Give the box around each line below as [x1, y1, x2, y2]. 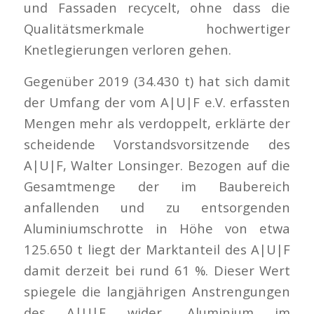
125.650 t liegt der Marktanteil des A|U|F [23, 240, 291, 259]
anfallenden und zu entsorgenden [23, 198, 291, 217]
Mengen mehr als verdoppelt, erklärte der [23, 114, 291, 132]
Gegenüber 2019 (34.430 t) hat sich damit [23, 72, 291, 90]
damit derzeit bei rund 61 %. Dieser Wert [23, 261, 291, 280]
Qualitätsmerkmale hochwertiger [23, 19, 291, 37]
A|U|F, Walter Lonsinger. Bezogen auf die [23, 156, 291, 175]
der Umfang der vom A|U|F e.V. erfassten [23, 93, 291, 111]
